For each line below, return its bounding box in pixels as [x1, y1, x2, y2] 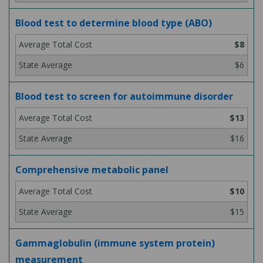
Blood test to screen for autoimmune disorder [15, 90, 233, 103]
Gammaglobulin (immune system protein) [15, 237, 215, 249]
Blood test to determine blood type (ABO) [15, 16, 212, 29]
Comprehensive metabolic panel [15, 163, 168, 176]
